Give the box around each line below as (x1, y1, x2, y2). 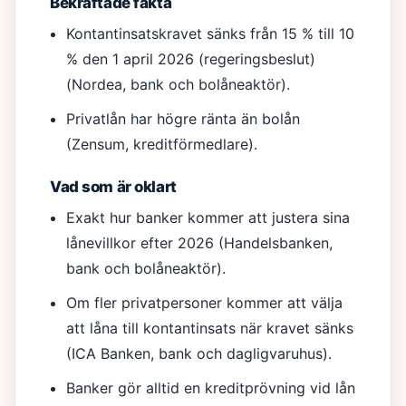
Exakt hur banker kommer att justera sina (66, 208, 351, 227)
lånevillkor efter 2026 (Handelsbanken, (66, 234, 333, 252)
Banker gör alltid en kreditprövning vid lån (66, 379, 356, 397)
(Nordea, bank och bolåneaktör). (66, 75, 291, 93)
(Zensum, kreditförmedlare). (66, 135, 258, 153)
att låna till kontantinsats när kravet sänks (66, 319, 354, 337)
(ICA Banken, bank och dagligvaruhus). (66, 344, 333, 362)
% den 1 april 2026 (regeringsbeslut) (66, 50, 316, 68)
